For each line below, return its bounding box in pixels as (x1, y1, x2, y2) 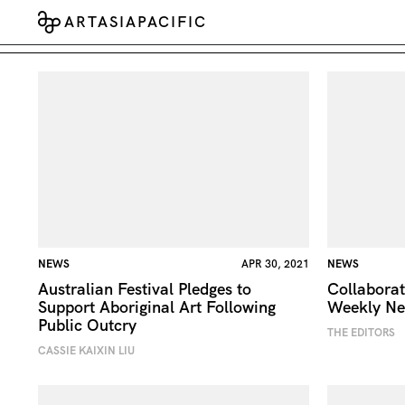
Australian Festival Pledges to (38, 278, 251, 299)
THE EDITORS (326, 325, 395, 340)
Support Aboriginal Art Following (38, 296, 276, 317)
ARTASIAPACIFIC (64, 13, 207, 31)
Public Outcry (38, 314, 137, 335)
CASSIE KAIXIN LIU (38, 343, 135, 358)
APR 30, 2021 (240, 256, 309, 271)
